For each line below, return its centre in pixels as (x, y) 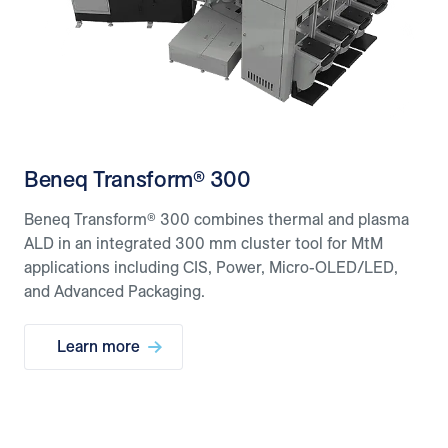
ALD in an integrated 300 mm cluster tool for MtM (203, 243)
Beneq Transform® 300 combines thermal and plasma (216, 219)
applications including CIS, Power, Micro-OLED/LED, (211, 267)
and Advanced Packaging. (114, 291)
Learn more (98, 346)
